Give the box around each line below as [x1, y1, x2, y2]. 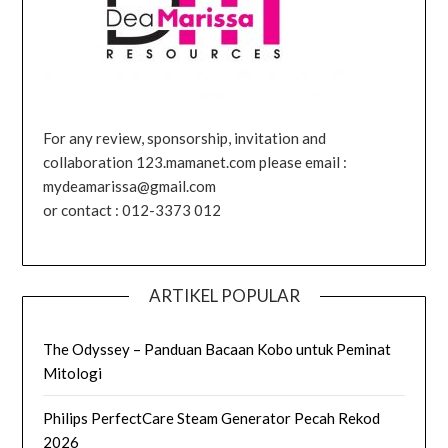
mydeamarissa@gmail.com [43, 177, 217, 195]
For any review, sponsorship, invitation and [43, 129, 327, 147]
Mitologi [43, 363, 103, 382]
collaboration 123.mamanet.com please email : [43, 153, 348, 171]
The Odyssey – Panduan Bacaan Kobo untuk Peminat [43, 339, 392, 358]
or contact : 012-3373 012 [43, 201, 222, 219]
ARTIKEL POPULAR [148, 284, 300, 306]
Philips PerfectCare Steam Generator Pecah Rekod [43, 408, 381, 427]
